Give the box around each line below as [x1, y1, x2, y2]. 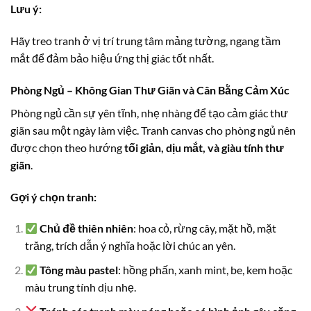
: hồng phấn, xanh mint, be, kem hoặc [118, 263, 293, 277]
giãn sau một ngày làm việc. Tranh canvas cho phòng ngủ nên [10, 123, 296, 137]
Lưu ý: [10, 2, 42, 16]
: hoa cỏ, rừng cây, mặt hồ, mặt [133, 221, 277, 235]
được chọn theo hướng [10, 140, 124, 154]
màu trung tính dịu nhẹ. [24, 280, 136, 294]
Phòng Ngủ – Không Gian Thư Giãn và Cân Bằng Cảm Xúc [10, 83, 289, 96]
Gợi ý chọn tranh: [10, 190, 96, 203]
